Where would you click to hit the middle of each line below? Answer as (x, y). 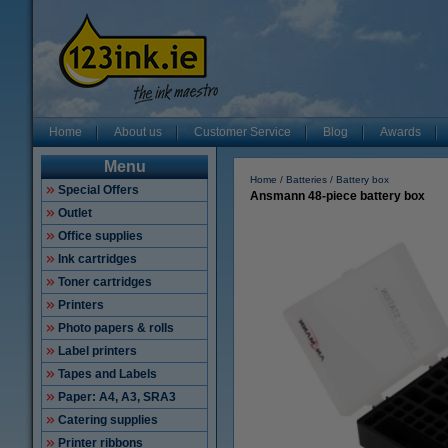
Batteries (306, 179)
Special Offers (98, 190)
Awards (400, 132)
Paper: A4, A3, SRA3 (117, 397)
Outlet (75, 213)
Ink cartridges (97, 259)
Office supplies (100, 236)
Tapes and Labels (107, 374)
